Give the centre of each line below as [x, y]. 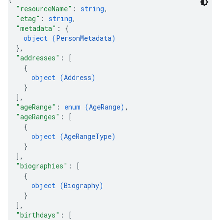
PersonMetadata [84, 38]
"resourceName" [44, 9]
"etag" [28, 18]
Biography [82, 185]
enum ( [77, 107]
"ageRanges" [38, 117]
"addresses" [38, 58]
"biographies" [42, 166]
